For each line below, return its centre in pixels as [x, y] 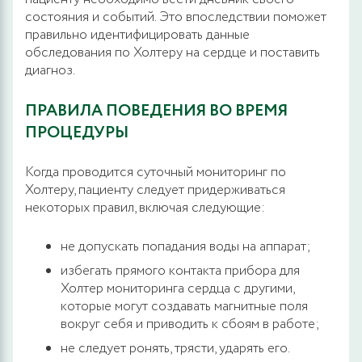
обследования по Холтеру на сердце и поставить [173, 53]
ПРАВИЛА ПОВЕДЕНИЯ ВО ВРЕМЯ [156, 111]
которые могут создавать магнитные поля [184, 306]
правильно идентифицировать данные [137, 35]
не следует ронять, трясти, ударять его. [175, 348]
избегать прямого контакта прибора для [180, 271]
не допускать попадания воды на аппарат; [186, 246]
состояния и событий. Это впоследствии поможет [176, 17]
